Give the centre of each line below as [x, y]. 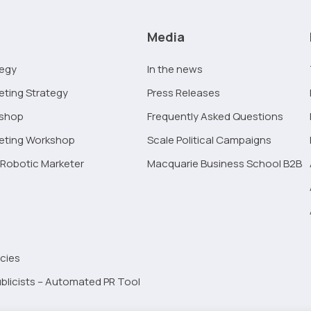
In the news [175, 69]
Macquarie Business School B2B [225, 163]
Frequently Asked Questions [216, 116]
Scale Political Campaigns [210, 140]
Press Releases [184, 92]
